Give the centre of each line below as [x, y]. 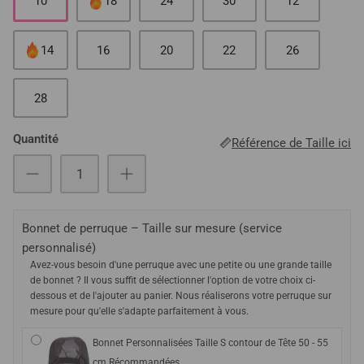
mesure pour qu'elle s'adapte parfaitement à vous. [139, 312]
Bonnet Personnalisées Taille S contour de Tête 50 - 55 [210, 343]
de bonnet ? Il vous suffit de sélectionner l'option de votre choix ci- [173, 281]
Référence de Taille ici [291, 143]
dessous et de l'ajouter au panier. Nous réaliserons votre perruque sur [181, 296]
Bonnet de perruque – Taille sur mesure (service [152, 229]
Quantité [36, 139]
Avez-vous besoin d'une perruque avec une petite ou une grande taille [181, 265]
